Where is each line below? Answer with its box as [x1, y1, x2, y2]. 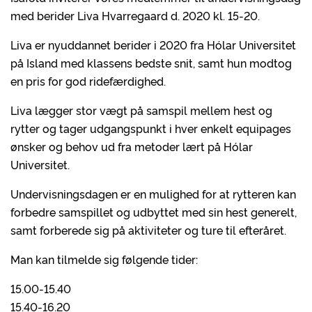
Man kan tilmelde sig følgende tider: [10, 251, 198, 267]
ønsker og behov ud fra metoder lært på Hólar [10, 139, 253, 154]
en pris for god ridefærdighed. [10, 73, 166, 88]
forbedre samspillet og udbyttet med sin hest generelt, [10, 204, 297, 219]
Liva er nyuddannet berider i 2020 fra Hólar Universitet [10, 37, 296, 52]
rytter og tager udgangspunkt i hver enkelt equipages [10, 120, 291, 136]
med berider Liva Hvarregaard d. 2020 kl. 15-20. [10, 8, 260, 23]
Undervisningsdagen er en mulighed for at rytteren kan [10, 186, 296, 201]
